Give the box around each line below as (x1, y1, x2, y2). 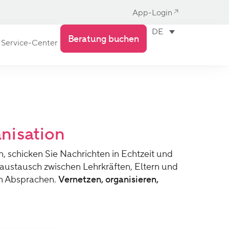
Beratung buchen (67, 33, 139, 44)
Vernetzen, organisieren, (58, 174, 158, 185)
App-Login (132, 7, 172, 17)
